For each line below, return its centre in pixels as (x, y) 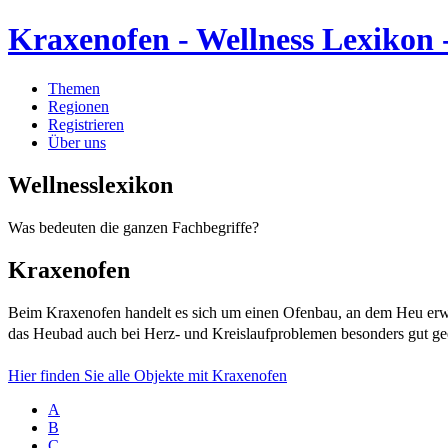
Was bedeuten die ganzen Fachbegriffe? (133, 227)
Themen (74, 88)
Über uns (77, 142)
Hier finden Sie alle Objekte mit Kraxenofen (147, 375)
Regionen (78, 106)
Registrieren (86, 124)
